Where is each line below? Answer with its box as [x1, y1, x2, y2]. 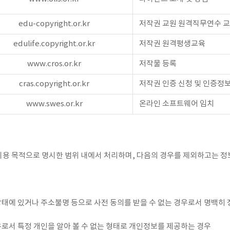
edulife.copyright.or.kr [13, 40, 95, 48]
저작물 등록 [139, 60, 177, 68]
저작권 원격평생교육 [139, 40, 205, 48]
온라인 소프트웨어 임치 [139, 100, 214, 108]
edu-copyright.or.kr [18, 20, 90, 28]
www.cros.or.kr [27, 60, 81, 68]
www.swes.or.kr [26, 100, 83, 108]
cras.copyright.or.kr [19, 80, 89, 88]
